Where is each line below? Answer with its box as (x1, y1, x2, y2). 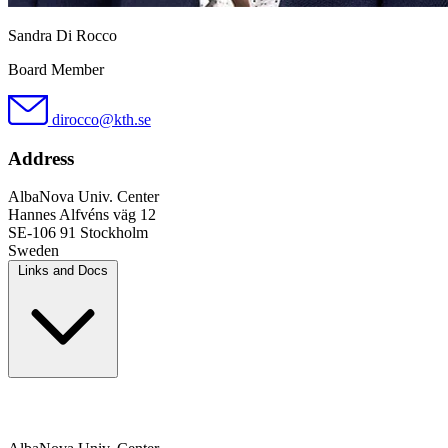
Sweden (8, 242, 59, 260)
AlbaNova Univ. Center (8, 188, 159, 206)
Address (8, 147, 74, 169)
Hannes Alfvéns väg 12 (8, 206, 156, 224)
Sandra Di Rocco (8, 27, 117, 44)
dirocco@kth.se (47, 111, 151, 128)
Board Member (8, 61, 104, 78)
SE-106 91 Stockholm (8, 224, 148, 242)
